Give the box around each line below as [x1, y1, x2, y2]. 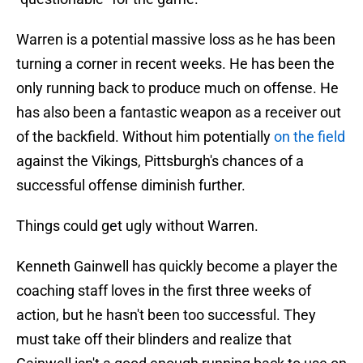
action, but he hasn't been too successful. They [16, 306, 316, 324]
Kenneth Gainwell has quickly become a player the [16, 258, 338, 275]
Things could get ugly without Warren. [16, 217, 258, 235]
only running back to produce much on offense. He [16, 79, 339, 97]
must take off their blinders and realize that [16, 331, 292, 348]
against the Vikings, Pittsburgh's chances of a [16, 152, 304, 170]
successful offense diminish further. [16, 177, 246, 194]
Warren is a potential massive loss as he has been [16, 31, 335, 49]
